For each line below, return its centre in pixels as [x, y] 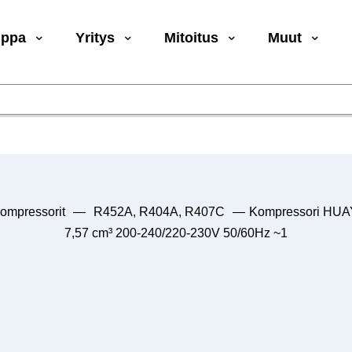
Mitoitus [192, 38]
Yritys [95, 38]
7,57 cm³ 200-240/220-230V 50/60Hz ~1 [176, 233]
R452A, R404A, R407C [159, 211]
